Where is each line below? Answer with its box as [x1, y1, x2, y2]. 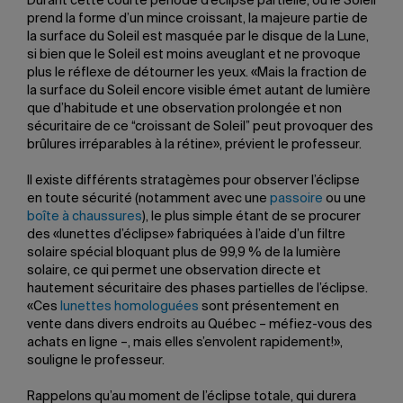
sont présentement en [199, 300, 339, 313]
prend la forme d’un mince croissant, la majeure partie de [27, 13, 368, 25]
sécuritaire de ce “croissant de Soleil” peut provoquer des [27, 121, 373, 133]
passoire [270, 193, 323, 205]
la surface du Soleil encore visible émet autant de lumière [27, 85, 371, 97]
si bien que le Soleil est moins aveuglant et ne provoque [27, 49, 361, 61]
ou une [323, 193, 366, 205]
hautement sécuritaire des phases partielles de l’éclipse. [27, 282, 368, 295]
